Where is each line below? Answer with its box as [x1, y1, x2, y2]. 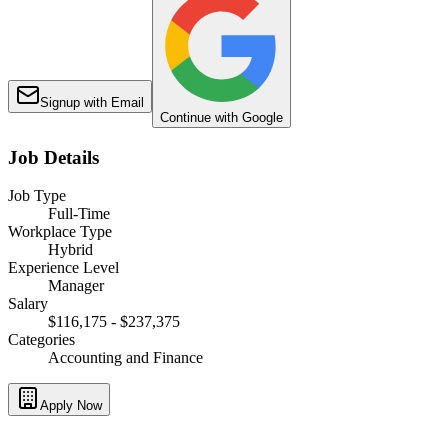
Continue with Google [160, 109, 283, 125]
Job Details [8, 146, 99, 168]
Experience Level [8, 259, 119, 277]
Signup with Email [40, 94, 144, 110]
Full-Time [48, 205, 110, 223]
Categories [8, 331, 75, 349]
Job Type [8, 187, 66, 205]
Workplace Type [8, 223, 112, 241]
